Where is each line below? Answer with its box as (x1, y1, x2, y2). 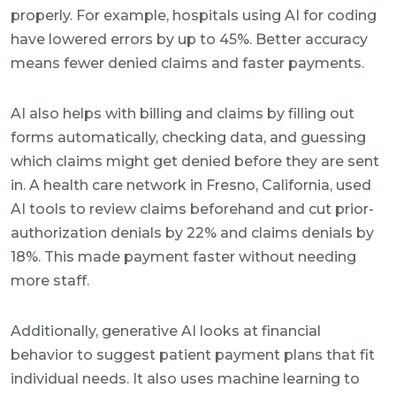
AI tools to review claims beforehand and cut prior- (11, 201, 374, 217)
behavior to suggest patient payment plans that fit (11, 346, 375, 363)
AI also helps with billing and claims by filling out (11, 105, 354, 122)
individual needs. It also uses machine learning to (11, 370, 360, 387)
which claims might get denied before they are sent (11, 153, 379, 170)
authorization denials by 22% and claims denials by (11, 225, 374, 241)
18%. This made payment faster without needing (11, 248, 356, 265)
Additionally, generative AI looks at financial (11, 323, 321, 339)
